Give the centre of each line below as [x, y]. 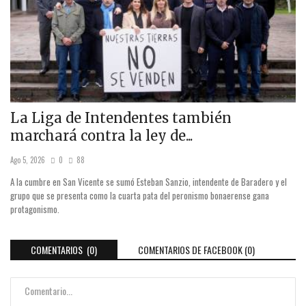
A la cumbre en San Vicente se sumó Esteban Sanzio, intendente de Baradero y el [149, 182]
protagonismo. [35, 209]
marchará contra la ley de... [101, 136]
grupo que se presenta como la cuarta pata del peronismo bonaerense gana [140, 196]
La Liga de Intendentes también [121, 118]
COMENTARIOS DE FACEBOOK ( [193, 250]
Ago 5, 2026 [28, 160]
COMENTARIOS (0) [64, 250]
